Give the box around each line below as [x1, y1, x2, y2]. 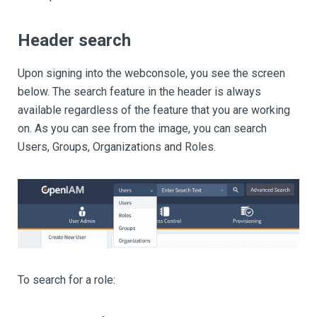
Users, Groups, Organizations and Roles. [18, 140, 216, 154]
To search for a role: [18, 273, 115, 287]
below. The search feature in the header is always [18, 85, 261, 98]
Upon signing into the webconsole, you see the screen [18, 67, 285, 80]
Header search [18, 30, 131, 50]
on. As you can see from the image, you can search [18, 122, 267, 135]
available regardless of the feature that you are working [18, 103, 290, 117]
